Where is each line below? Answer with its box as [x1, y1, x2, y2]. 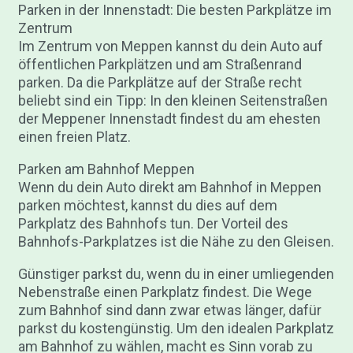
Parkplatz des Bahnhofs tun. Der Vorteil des [17, 214, 288, 232]
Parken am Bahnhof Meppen [17, 160, 195, 177]
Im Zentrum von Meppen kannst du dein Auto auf [17, 37, 323, 54]
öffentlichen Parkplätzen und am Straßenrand [17, 55, 302, 72]
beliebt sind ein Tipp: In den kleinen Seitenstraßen [17, 91, 328, 109]
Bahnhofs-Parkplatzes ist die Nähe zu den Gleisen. [17, 232, 334, 250]
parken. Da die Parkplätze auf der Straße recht [17, 73, 302, 91]
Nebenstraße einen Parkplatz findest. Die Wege [17, 283, 312, 300]
